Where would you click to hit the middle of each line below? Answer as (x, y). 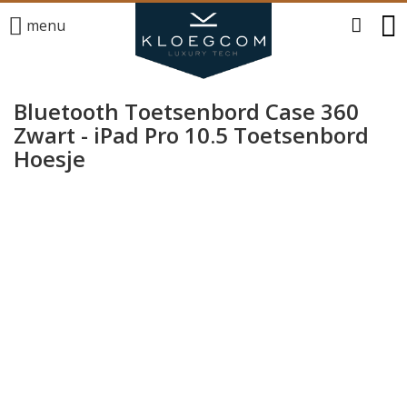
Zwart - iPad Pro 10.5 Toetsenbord (191, 135)
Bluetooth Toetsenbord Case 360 (186, 111)
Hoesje (50, 159)
